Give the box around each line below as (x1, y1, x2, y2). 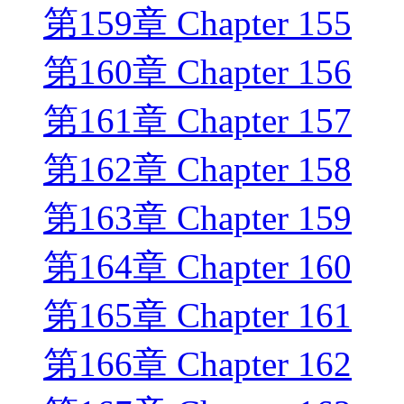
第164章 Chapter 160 (43, 247, 352, 287)
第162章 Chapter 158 (43, 150, 352, 189)
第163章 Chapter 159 (43, 198, 352, 238)
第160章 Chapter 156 (43, 52, 352, 92)
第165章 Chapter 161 (43, 296, 352, 335)
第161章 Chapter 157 (43, 101, 352, 141)
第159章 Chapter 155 (43, 4, 352, 43)
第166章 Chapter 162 (43, 344, 352, 384)
